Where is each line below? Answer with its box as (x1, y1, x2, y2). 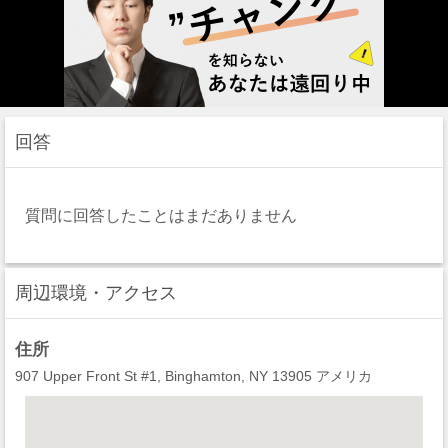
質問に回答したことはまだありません (25, 206, 297, 224)
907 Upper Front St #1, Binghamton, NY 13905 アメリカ (15, 367, 372, 384)
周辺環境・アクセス (15, 282, 177, 303)
